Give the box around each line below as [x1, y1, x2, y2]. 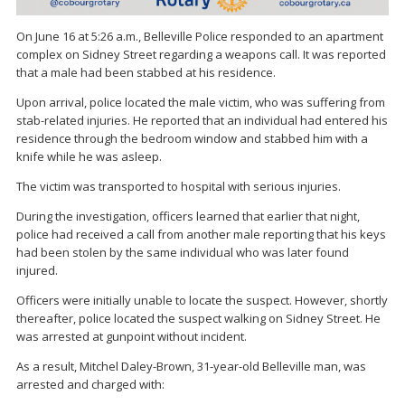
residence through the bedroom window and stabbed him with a [16, 129, 368, 146]
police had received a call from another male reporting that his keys [16, 225, 386, 242]
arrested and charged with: [16, 375, 165, 392]
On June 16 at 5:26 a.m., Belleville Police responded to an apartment [16, 27, 383, 44]
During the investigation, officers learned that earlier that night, [16, 207, 360, 224]
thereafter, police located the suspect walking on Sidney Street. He [16, 309, 381, 326]
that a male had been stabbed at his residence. [16, 63, 276, 80]
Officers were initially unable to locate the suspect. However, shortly [16, 291, 388, 308]
